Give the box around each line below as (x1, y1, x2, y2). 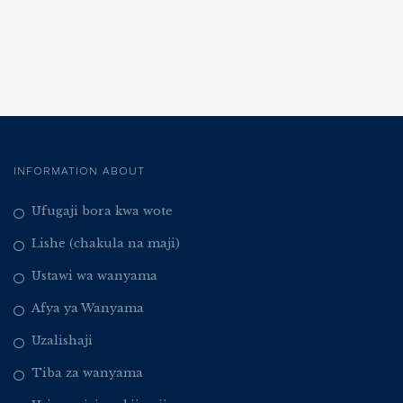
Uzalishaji (31, 333, 93, 349)
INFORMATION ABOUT (13, 165, 145, 178)
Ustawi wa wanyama (31, 268, 157, 284)
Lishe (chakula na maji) (31, 236, 180, 252)
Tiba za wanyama (31, 365, 143, 381)
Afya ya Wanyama (31, 300, 144, 317)
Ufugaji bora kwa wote (31, 203, 173, 219)
